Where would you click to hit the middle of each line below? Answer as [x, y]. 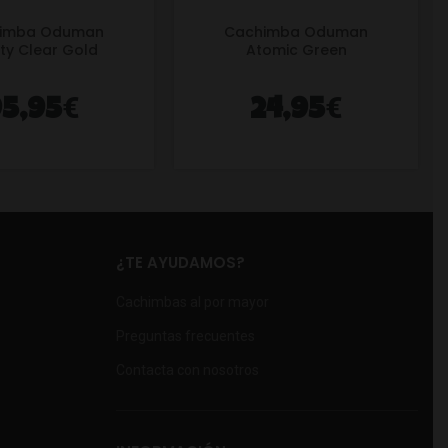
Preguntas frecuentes [185, 336]
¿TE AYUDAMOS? [180, 263]
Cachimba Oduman [296, 32]
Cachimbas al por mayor [192, 302]
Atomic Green [296, 50]
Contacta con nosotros [187, 370]
